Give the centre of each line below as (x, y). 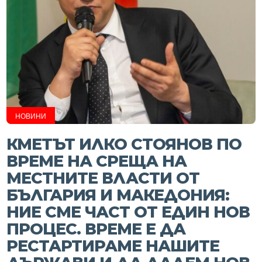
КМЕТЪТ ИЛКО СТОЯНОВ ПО (124, 144)
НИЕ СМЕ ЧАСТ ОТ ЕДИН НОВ (128, 212)
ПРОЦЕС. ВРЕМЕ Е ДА (96, 229)
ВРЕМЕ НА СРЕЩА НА (97, 161)
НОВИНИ (31, 116)
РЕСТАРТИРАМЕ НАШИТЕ (113, 246)
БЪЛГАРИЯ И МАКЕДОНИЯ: (118, 195)
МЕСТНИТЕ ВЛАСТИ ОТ (103, 178)
